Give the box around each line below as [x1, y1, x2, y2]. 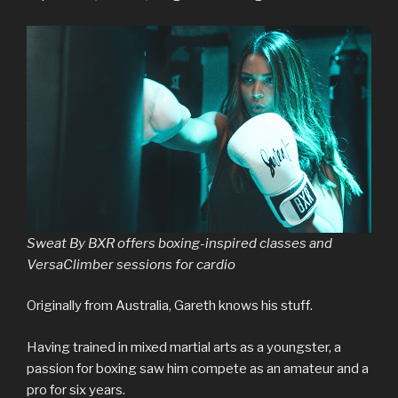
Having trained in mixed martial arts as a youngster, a [27, 338, 341, 355]
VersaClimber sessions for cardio [27, 256, 235, 273]
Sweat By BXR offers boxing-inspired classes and [27, 235, 332, 251]
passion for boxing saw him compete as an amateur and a [27, 360, 369, 377]
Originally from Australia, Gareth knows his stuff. [27, 298, 313, 314]
